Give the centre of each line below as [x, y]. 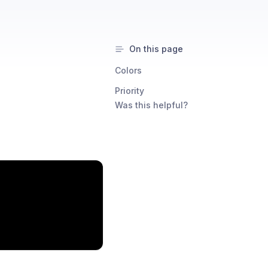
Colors [128, 70]
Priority [130, 91]
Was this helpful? [151, 105]
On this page [156, 49]
